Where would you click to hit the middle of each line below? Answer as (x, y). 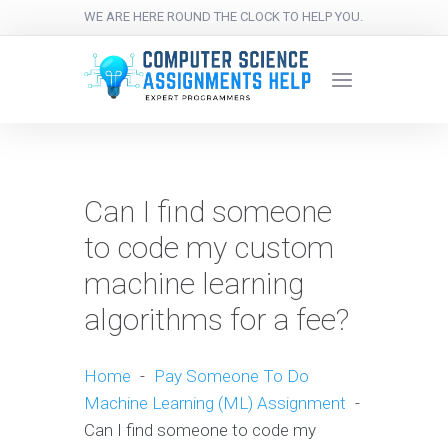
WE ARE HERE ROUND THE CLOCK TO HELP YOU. (223, 16)
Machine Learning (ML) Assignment (215, 403)
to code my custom (209, 248)
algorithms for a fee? (216, 320)
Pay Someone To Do (231, 376)
